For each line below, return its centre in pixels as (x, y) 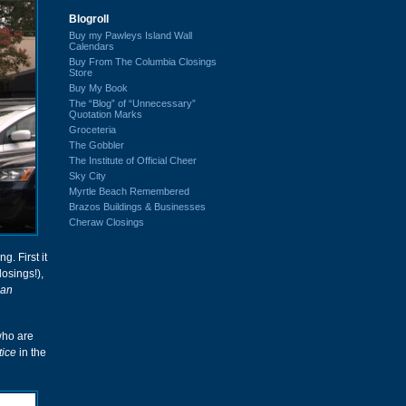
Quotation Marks (106, 114)
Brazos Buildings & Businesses (137, 206)
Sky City (87, 175)
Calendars (92, 46)
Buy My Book (98, 87)
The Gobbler (97, 145)
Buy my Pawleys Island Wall (130, 35)
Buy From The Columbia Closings (143, 61)
